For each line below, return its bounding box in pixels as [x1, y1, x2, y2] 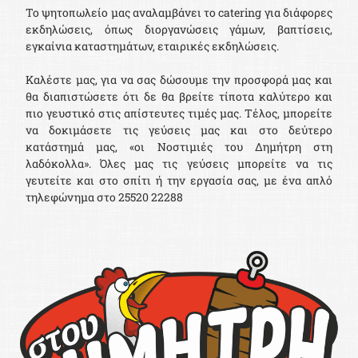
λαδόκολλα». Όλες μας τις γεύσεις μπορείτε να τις [26, 156, 332, 172]
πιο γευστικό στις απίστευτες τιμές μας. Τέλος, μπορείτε [26, 105, 332, 121]
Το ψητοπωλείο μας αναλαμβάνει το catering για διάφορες [26, 5, 332, 21]
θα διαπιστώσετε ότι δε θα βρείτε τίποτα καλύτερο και [26, 89, 332, 105]
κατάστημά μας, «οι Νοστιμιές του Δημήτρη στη [26, 139, 332, 155]
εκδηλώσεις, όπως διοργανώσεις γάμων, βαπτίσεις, [26, 22, 332, 38]
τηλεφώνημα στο [26, 189, 118, 205]
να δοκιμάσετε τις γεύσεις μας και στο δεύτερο [26, 122, 332, 138]
